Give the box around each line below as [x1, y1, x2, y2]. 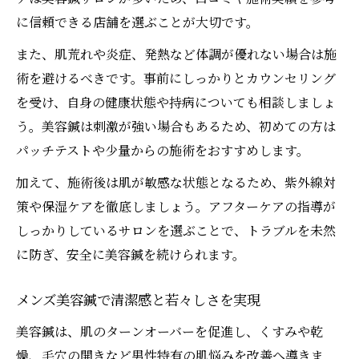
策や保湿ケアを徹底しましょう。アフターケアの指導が [16, 197, 336, 216]
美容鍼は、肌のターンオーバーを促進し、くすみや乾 [16, 322, 323, 341]
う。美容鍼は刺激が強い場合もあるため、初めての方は [16, 117, 336, 136]
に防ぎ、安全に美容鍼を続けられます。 [16, 245, 245, 264]
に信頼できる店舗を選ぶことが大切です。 [16, 13, 259, 32]
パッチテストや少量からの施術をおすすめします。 [16, 141, 309, 160]
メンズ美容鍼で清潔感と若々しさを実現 [16, 292, 260, 311]
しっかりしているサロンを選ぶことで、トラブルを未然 [16, 221, 336, 240]
